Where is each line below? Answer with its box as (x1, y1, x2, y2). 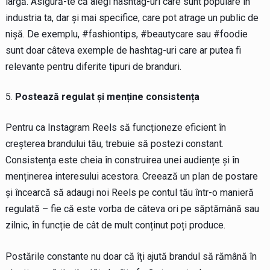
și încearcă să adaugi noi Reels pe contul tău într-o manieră (5, 186, 254, 198)
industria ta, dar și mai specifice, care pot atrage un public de (5, 11, 259, 24)
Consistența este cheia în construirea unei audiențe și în (5, 154, 239, 166)
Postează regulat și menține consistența (14, 90, 199, 102)
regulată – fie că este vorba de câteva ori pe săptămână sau (5, 202, 259, 215)
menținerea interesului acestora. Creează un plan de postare (5, 170, 258, 182)
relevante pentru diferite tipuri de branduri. (5, 60, 181, 72)
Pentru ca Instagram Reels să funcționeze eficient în (5, 121, 226, 133)
